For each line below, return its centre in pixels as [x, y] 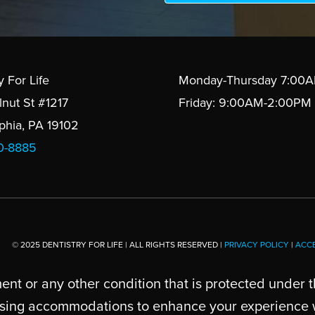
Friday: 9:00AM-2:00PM [245, 103]
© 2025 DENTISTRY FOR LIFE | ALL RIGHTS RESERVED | [118, 245]
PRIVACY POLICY [256, 245]
